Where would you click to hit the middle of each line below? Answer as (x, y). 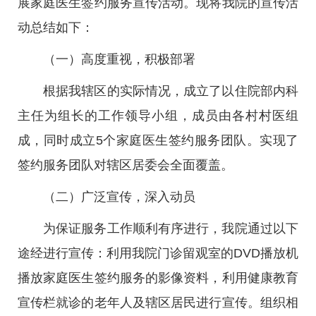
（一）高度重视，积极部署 (119, 59)
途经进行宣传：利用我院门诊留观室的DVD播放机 (158, 253)
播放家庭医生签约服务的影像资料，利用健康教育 (158, 278)
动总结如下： (56, 28)
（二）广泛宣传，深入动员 (119, 197)
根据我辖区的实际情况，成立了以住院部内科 (171, 91)
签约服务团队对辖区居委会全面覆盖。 (126, 165)
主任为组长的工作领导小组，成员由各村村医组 (158, 116)
